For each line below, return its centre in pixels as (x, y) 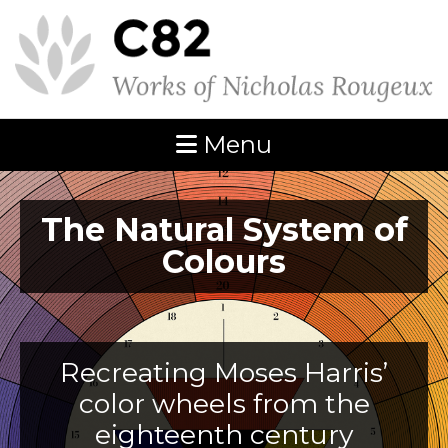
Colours (224, 262)
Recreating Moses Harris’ (224, 372)
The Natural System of (224, 230)
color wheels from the (224, 403)
